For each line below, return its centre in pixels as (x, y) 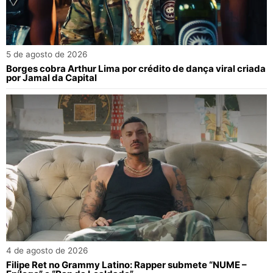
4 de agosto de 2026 (47, 250)
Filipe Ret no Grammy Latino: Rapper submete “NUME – (126, 264)
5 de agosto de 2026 (47, 55)
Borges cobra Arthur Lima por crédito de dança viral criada (136, 69)
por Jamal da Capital (51, 78)
